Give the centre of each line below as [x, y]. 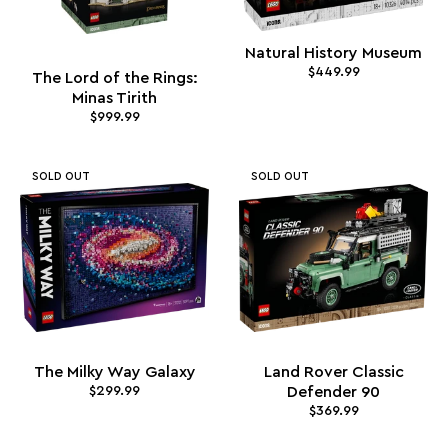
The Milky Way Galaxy [114, 372]
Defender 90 [333, 392]
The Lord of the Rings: [114, 77]
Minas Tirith [114, 97]
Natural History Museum [333, 52]
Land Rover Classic [333, 372]
